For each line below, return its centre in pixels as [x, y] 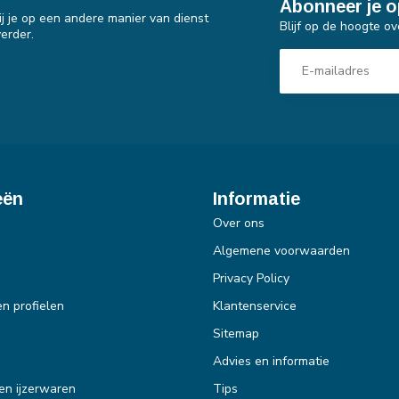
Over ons [239, 223]
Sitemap [236, 333]
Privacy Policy [251, 278]
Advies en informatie [271, 361]
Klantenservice [255, 305]
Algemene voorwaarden [281, 250]
